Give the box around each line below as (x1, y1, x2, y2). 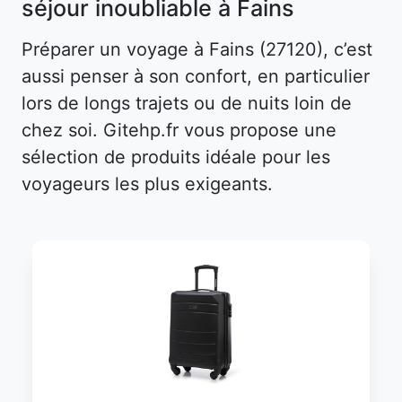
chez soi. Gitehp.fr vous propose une (22, 118, 336, 141)
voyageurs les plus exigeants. (22, 172, 273, 195)
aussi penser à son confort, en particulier (22, 65, 370, 87)
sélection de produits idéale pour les (22, 145, 330, 168)
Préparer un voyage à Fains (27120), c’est (22, 38, 372, 60)
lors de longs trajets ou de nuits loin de (22, 92, 352, 114)
